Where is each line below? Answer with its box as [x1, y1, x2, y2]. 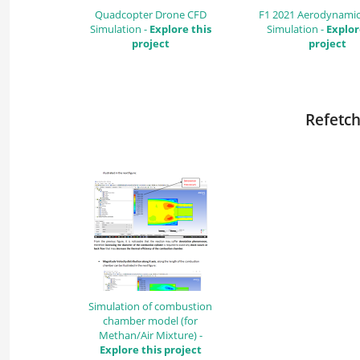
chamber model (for [103, 313, 198, 328]
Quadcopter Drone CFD [94, 6, 207, 22]
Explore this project [99, 342, 202, 357]
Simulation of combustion [88, 298, 212, 313]
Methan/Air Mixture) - [98, 327, 202, 342]
